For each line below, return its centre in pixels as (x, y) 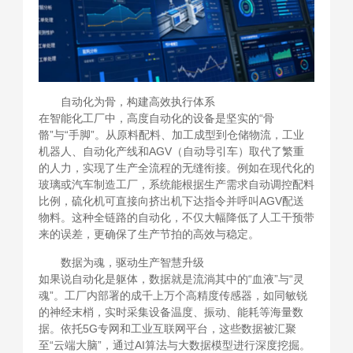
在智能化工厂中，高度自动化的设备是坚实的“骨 (156, 118)
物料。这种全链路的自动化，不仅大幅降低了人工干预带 (176, 217)
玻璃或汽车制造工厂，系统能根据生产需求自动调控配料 (176, 184)
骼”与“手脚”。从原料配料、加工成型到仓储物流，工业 (171, 134)
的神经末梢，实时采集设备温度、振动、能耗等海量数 (171, 312)
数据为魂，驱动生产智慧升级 (132, 262)
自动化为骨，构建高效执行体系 (137, 101)
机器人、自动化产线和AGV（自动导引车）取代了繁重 (171, 151)
